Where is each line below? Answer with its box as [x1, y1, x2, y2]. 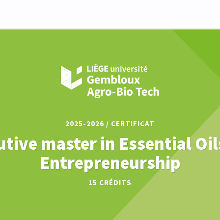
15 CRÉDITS [88, 178, 132, 188]
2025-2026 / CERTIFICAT [65, 119, 155, 129]
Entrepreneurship [39, 152, 181, 174]
